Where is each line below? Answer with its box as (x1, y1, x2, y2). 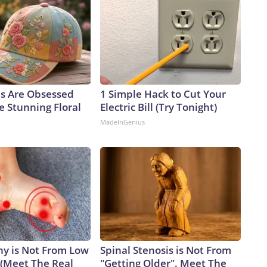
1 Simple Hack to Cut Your (100, 87, 226, 101)
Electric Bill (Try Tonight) (100, 100, 217, 114)
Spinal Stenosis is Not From (100, 243, 231, 257)
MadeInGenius (100, 117, 145, 127)
